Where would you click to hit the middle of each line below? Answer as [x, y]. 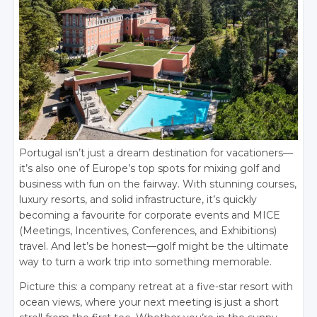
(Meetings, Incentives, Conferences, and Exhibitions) [148, 231]
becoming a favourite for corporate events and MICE [150, 215]
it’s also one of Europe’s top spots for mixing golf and [150, 169]
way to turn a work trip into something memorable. [146, 262]
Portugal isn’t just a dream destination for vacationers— [156, 153]
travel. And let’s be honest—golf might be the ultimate [154, 247]
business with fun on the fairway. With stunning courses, [158, 184]
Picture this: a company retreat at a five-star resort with [156, 287]
